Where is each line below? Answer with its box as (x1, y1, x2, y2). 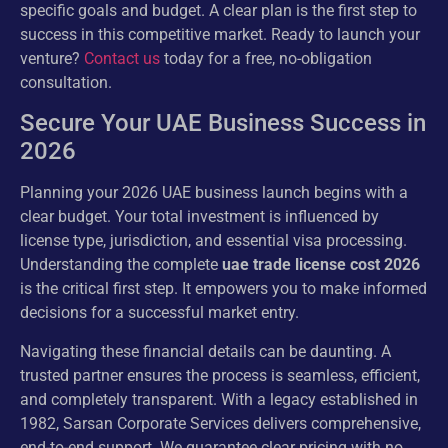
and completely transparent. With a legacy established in (20, 389, 418, 409)
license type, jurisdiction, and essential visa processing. (20, 231, 407, 251)
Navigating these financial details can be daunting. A (20, 341, 391, 361)
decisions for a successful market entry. (20, 303, 299, 323)
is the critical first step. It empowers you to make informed (20, 279, 427, 299)
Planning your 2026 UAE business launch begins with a (20, 183, 408, 203)
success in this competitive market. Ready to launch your (20, 25, 420, 45)
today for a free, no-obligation (160, 49, 372, 69)
